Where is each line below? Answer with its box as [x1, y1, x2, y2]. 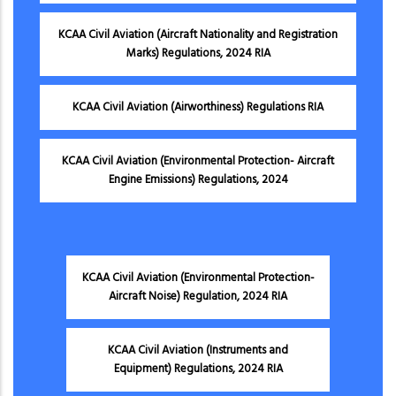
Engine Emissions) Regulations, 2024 [108, 170, 288, 189]
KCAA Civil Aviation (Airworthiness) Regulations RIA [72, 97, 324, 117]
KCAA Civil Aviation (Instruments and [108, 340, 288, 360]
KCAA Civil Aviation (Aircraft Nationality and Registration [58, 25, 338, 44]
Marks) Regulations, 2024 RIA [126, 43, 270, 63]
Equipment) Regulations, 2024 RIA [113, 359, 283, 378]
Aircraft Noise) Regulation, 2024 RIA [109, 286, 287, 306]
